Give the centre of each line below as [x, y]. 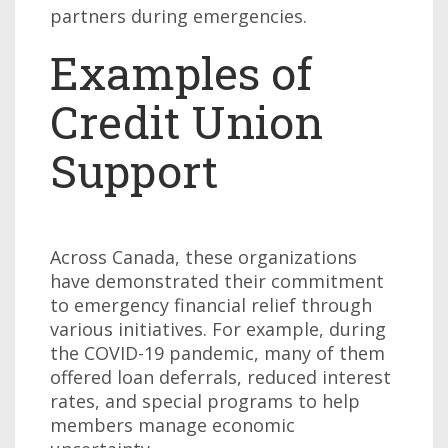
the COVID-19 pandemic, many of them [217, 353]
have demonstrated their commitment [217, 281]
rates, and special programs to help [205, 401]
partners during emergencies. [178, 16]
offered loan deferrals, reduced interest [220, 377]
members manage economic [172, 425]
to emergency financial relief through [211, 305]
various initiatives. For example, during [218, 329]
